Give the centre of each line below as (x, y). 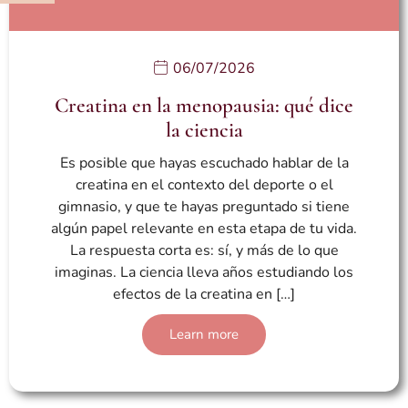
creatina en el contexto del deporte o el (204, 185)
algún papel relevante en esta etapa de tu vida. (204, 229)
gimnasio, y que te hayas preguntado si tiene (204, 207)
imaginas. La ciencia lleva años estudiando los (204, 273)
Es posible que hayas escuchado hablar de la (204, 163)
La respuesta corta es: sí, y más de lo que (204, 251)
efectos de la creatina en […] (204, 295)
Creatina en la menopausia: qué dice (204, 106)
